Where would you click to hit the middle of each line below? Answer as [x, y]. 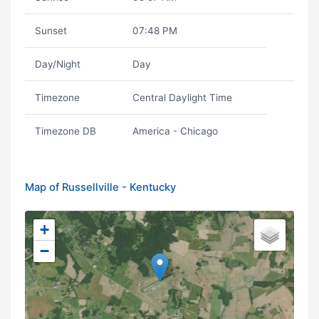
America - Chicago [175, 131]
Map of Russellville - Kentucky [100, 187]
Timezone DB [65, 131]
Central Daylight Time [182, 98]
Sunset [51, 31]
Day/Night [57, 64]
